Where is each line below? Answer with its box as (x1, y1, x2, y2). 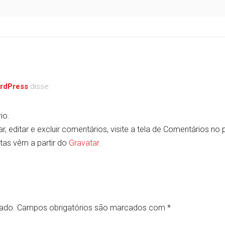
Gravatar (69, 138, 99, 148)
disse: (30, 82, 50, 91)
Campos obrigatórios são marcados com (17, 203, 167, 212)
